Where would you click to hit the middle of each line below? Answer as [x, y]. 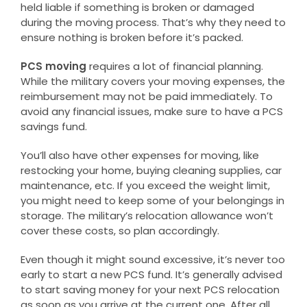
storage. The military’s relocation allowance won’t [147, 215]
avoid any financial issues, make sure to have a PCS [151, 111]
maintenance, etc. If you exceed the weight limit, [145, 185]
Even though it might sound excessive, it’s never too [152, 259]
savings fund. [53, 126]
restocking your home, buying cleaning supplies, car [151, 170]
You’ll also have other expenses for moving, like [139, 155]
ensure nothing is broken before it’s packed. [132, 37]
